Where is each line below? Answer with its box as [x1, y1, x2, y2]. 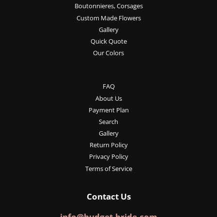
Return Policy [89, 140, 128, 150]
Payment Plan [88, 105, 129, 114]
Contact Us [86, 190, 131, 202]
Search [99, 117, 118, 126]
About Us [95, 93, 122, 103]
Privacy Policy [89, 152, 128, 161]
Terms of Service [85, 164, 132, 173]
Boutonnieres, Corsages [74, 1, 143, 11]
